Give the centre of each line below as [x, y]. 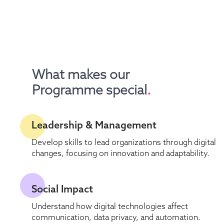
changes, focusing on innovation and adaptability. [120, 153]
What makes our [81, 74]
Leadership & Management [94, 125]
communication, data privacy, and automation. [116, 217]
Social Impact [62, 189]
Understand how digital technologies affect [110, 206]
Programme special [89, 90]
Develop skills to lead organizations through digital [124, 142]
